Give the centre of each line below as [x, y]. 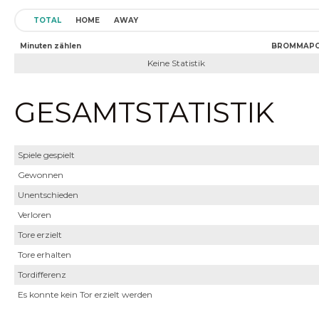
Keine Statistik [176, 63]
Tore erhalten [45, 255]
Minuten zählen [51, 46]
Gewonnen [41, 175]
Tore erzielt [40, 235]
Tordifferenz [42, 274]
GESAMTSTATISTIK [144, 113]
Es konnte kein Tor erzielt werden [85, 294]
